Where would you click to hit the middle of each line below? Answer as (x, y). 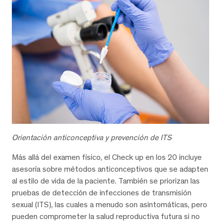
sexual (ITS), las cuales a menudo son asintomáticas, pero (110, 205)
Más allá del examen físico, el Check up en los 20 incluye (107, 157)
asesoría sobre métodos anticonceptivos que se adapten (110, 169)
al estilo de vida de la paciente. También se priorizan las (106, 181)
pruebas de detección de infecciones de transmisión (102, 193)
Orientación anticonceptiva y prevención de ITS (92, 138)
